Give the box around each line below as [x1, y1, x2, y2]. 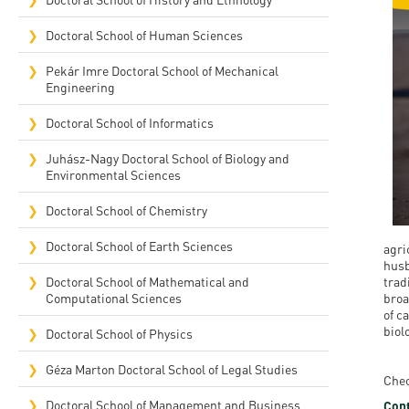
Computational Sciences [46, 289, 182, 306]
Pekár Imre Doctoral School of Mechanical [46, 62, 278, 79]
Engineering [46, 79, 115, 95]
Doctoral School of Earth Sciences [46, 237, 233, 254]
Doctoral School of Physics [46, 325, 193, 341]
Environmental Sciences [46, 166, 181, 183]
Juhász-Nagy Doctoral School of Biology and [46, 150, 289, 166]
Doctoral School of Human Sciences [46, 26, 243, 43]
